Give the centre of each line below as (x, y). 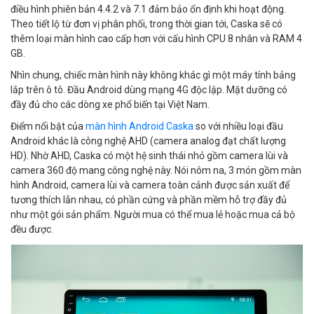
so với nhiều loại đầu (238, 126)
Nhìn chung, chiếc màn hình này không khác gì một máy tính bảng (153, 75)
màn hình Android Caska (139, 126)
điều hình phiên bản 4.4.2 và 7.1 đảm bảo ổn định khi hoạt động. (148, 9)
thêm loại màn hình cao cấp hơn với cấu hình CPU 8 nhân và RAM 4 (156, 38)
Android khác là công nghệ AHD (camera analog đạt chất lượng (148, 141)
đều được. (32, 229)
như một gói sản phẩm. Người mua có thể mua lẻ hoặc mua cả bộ (153, 214)
